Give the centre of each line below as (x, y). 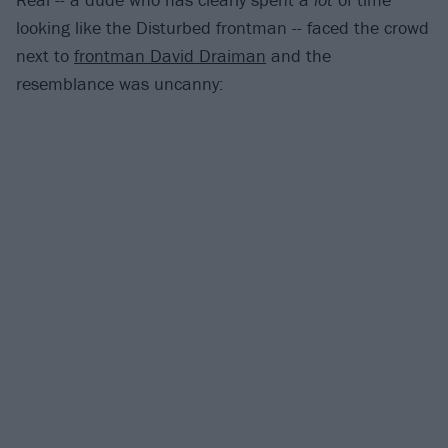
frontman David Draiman (170, 55)
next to (45, 55)
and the (298, 55)
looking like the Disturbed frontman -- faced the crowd (222, 27)
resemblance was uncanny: (120, 83)
